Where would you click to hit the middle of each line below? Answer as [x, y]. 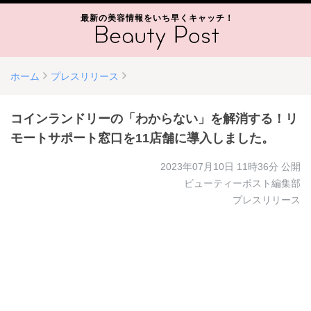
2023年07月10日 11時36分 [219, 167]
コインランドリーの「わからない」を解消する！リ [154, 119]
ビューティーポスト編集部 [242, 183]
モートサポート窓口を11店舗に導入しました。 [142, 138]
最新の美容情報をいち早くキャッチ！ [157, 18]
